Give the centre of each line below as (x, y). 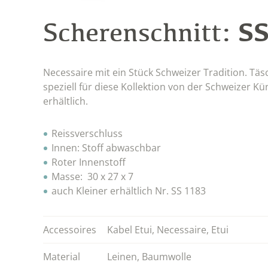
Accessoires (70, 229)
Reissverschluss (87, 133)
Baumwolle (167, 256)
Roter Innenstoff (89, 162)
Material (62, 256)
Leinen (122, 256)
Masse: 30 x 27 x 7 (92, 176)
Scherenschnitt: (137, 32)
